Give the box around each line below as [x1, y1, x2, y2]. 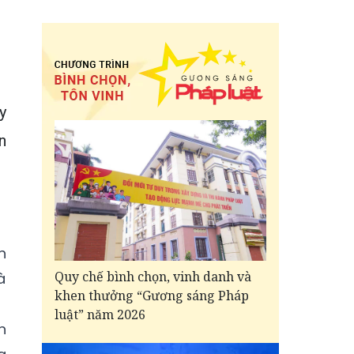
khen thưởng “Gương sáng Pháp [55, 287, 249, 305]
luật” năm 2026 [55, 306, 145, 324]
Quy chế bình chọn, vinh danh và [55, 268, 251, 286]
